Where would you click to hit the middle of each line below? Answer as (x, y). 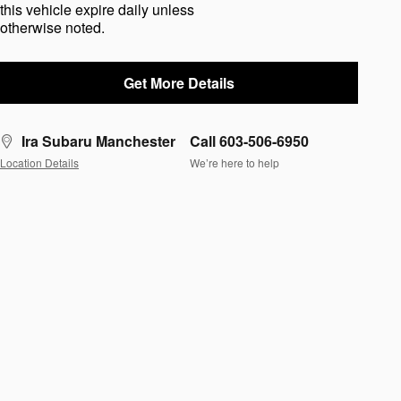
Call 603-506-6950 (249, 141)
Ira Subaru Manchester (98, 141)
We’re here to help (235, 163)
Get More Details (179, 82)
